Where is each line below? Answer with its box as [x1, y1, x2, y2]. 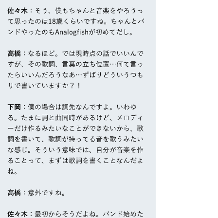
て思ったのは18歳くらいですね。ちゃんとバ [7, 18, 145, 25]
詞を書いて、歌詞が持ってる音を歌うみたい [7, 136, 144, 143]
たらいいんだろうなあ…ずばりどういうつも [7, 72, 144, 79]
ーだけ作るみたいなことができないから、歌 [7, 125, 144, 132]
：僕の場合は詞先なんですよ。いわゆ [21, 104, 137, 111]
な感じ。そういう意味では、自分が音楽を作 [7, 146, 144, 154]
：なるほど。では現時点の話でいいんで [21, 50, 144, 57]
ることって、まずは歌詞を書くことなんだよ [7, 157, 144, 164]
